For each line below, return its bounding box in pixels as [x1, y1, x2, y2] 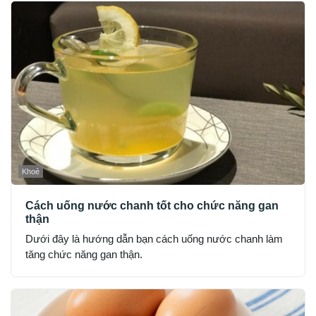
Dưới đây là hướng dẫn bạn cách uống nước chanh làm [25, 232, 283, 245]
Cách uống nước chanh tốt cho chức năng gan [25, 199, 279, 212]
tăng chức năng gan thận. [25, 248, 142, 260]
